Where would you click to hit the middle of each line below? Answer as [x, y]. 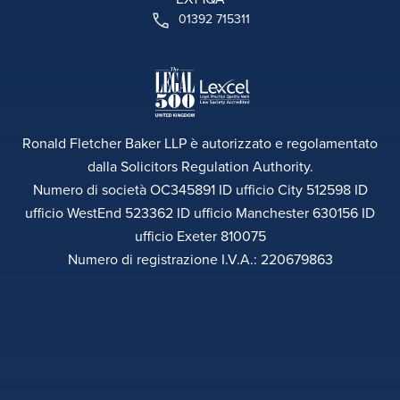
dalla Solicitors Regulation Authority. [200, 167]
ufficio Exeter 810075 [200, 236]
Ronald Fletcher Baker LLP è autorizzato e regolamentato [200, 143]
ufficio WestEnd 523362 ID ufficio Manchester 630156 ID [200, 213]
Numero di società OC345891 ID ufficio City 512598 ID [200, 190]
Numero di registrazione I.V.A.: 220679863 [200, 259]
